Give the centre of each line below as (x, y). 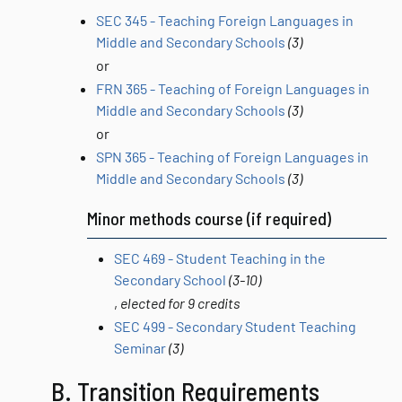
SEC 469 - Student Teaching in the (220, 258)
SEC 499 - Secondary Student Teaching (235, 326)
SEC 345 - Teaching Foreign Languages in (225, 20)
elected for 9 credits (180, 303)
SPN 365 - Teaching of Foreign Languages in (232, 157)
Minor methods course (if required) (209, 218)
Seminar (140, 348)
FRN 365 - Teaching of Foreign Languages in (233, 88)
